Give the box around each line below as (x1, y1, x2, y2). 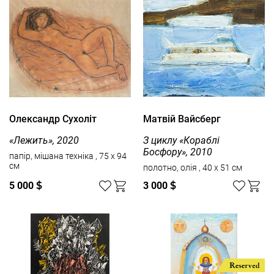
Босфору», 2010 (143, 146, 212, 158)
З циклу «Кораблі (143, 134, 220, 146)
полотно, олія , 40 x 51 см (199, 162, 242, 172)
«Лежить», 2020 (9, 134, 79, 146)
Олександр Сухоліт (9, 113, 97, 125)
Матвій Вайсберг (143, 113, 221, 125)
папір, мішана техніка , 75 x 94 (9, 150, 95, 161)
